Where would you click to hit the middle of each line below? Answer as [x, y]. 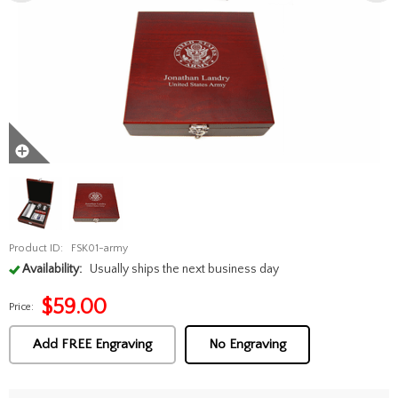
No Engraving [247, 344]
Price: [21, 307]
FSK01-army [99, 248]
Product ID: [36, 248]
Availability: [52, 269]
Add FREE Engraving [92, 344]
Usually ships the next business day [184, 269]
